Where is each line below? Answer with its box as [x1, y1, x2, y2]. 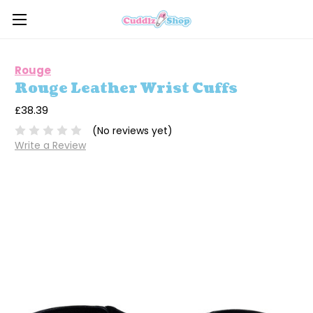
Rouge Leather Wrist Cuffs [15, 79, 238, 99]
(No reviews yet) [92, 123, 173, 138]
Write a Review [15, 138, 86, 152]
